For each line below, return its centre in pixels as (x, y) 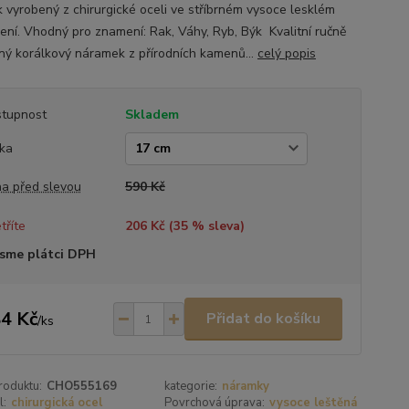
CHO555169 (81, 386)
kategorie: (191, 386)
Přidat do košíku (263, 319)
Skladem (152, 115)
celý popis (286, 53)
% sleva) (216, 226)
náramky (246, 386)
